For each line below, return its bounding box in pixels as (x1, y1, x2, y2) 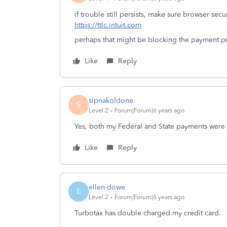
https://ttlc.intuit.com (74, 21, 141, 29)
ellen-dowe (89, 182, 125, 192)
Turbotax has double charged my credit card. (74, 209, 221, 217)
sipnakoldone (89, 96, 133, 105)
